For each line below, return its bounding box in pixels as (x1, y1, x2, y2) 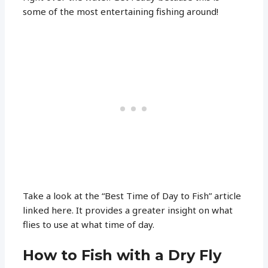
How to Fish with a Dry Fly (23, 246, 222, 264)
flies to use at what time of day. (23, 218, 155, 230)
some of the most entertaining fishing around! (23, 5, 219, 17)
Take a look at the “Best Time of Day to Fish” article (23, 189, 242, 202)
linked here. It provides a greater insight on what (23, 203, 233, 216)
